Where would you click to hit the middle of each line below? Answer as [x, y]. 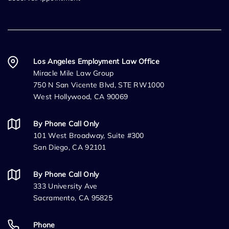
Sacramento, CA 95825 [73, 198]
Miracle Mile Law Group [74, 73]
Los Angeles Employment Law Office [96, 62]
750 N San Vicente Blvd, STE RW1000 [99, 85]
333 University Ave [65, 186]
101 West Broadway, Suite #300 [89, 136]
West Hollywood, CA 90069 [81, 97]
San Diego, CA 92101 [70, 147]
